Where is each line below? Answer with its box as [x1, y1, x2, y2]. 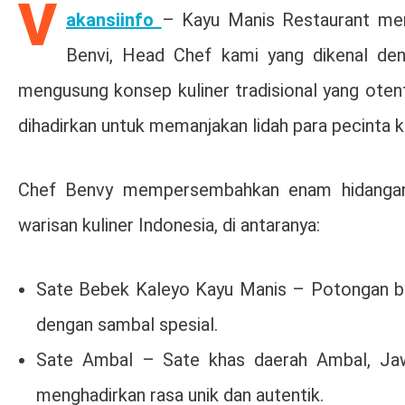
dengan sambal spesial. [36, 313, 218, 335]
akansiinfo [66, 8, 154, 31]
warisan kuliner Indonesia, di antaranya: [18, 213, 320, 236]
